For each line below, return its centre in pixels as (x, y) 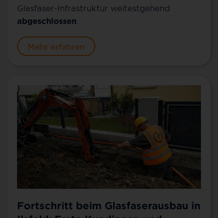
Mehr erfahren (56, 46)
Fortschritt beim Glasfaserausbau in (109, 206)
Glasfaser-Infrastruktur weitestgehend (93, 8)
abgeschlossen (47, 21)
